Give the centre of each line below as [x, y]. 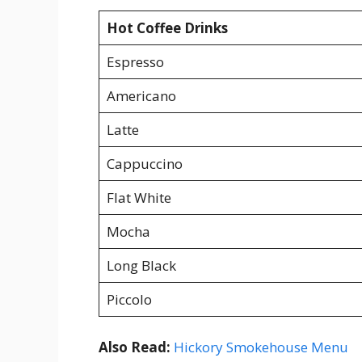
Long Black [141, 265]
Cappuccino [144, 163]
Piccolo [129, 299]
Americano [141, 95]
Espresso [135, 61]
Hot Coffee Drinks [167, 27]
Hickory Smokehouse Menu [261, 347]
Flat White [139, 197]
